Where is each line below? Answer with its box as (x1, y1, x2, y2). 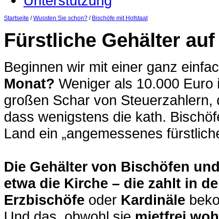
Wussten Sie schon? (33, 15, 88, 22)
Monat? (4, 75, 55, 92)
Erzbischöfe (4, 192, 85, 208)
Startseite (4, 15, 29, 22)
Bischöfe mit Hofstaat (92, 15, 148, 22)
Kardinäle (121, 192, 185, 208)
